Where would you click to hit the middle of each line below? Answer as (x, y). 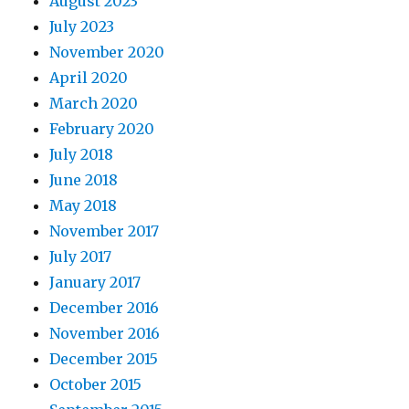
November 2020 (107, 52)
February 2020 (102, 129)
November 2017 (105, 231)
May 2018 (84, 206)
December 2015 (104, 359)
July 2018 (82, 155)
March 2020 (94, 104)
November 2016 (105, 334)
